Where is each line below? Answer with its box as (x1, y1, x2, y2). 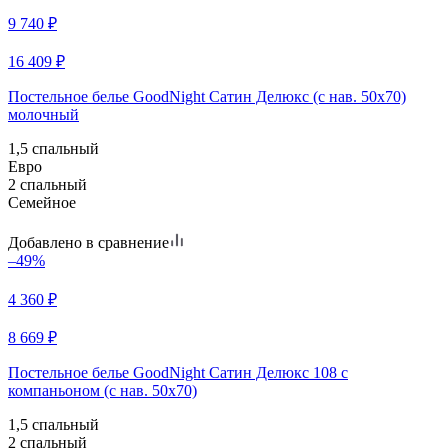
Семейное (8, 193, 76, 211)
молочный (8, 105, 79, 123)
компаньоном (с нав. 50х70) (8, 381, 197, 399)
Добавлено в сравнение (8, 233, 169, 251)
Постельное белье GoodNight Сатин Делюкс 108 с (8, 363, 348, 381)
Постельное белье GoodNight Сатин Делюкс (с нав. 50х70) (8, 87, 406, 105)
